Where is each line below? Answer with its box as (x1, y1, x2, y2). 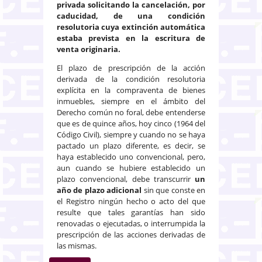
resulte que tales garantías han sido (57, 206, 205, 218)
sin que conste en (142, 184, 206, 195)
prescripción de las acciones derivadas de (57, 229, 205, 240)
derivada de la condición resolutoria (57, 73, 205, 84)
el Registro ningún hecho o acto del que (57, 195, 205, 206)
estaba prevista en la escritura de (57, 32, 205, 43)
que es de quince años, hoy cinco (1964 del (57, 118, 205, 129)
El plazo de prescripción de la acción (57, 62, 205, 73)
